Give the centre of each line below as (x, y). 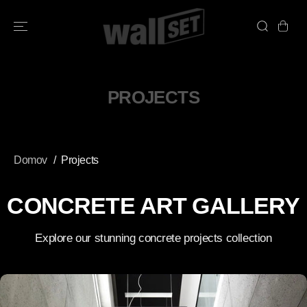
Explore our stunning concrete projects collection (153, 238)
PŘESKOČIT (44, 9)
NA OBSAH (44, 19)
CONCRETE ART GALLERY (153, 206)
